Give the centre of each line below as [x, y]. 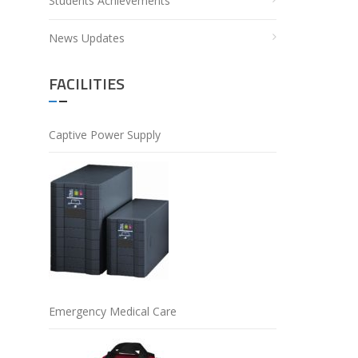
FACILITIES [87, 84]
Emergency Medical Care [113, 311]
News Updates [87, 38]
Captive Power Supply [105, 135]
